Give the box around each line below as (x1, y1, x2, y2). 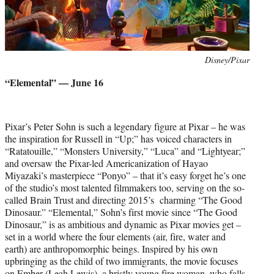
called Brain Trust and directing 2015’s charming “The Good (5, 193, 242, 206)
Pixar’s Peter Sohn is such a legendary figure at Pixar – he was (5, 119, 245, 133)
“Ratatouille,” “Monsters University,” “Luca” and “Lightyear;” (5, 144, 245, 157)
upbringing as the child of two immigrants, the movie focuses (5, 254, 238, 267)
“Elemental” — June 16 (5, 75, 103, 89)
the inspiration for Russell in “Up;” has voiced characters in (5, 131, 232, 145)
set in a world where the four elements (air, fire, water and (5, 229, 226, 243)
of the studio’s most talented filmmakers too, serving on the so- (5, 180, 245, 194)
